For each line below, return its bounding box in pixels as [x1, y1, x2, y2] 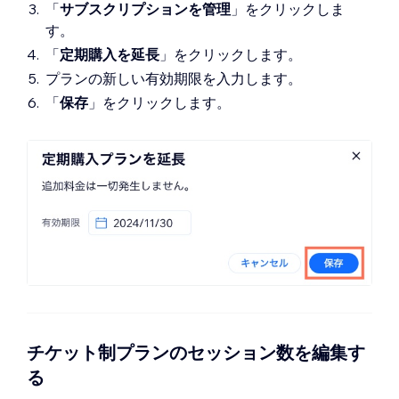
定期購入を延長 [60, 45, 159, 63]
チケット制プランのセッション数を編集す [27, 340, 365, 363]
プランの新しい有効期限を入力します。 [45, 69, 302, 87]
